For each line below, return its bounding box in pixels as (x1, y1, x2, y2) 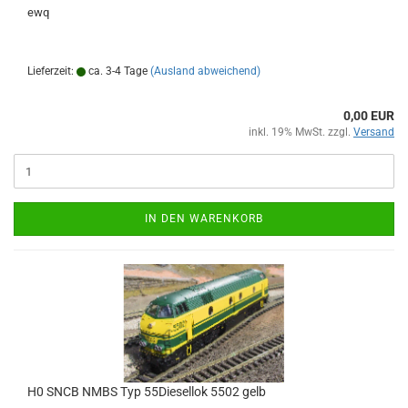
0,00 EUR (343, 108, 394, 123)
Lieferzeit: (27, 65, 76, 77)
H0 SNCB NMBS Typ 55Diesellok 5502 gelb (27, 384, 266, 399)
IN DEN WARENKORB (145, 212, 263, 225)
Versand (353, 126, 394, 138)
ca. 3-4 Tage (86, 65, 148, 77)
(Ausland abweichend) (150, 65, 260, 77)
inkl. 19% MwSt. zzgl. (249, 126, 353, 138)
